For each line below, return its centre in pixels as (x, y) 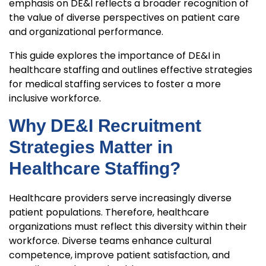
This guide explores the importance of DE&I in (115, 56)
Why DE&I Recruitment (105, 126)
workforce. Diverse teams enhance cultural (110, 241)
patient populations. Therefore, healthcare (109, 213)
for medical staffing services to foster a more (115, 84)
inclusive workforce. (55, 99)
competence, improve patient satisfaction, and (119, 255)
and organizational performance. (87, 32)
